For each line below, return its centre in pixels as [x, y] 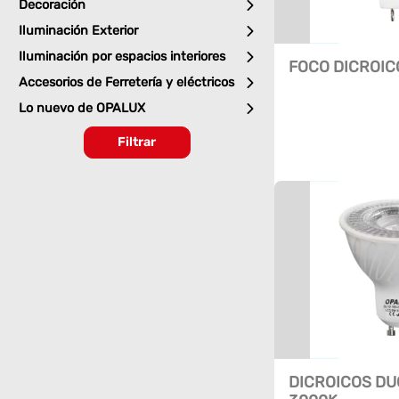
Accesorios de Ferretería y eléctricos [126, 83]
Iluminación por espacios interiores [122, 57]
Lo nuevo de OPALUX [81, 109]
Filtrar [137, 142]
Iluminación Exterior [78, 31]
